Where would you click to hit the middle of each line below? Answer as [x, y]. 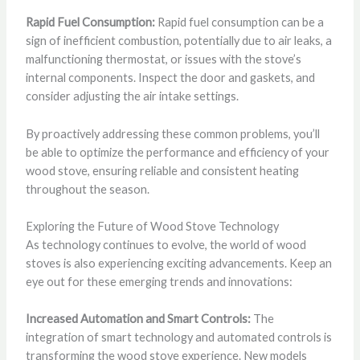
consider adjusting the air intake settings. [132, 96]
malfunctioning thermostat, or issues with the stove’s [163, 59]
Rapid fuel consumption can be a [239, 22]
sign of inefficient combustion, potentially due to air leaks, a [178, 41]
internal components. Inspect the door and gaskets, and [170, 78]
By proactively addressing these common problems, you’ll [172, 133]
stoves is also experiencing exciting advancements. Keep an [178, 263]
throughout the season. [87, 189]
